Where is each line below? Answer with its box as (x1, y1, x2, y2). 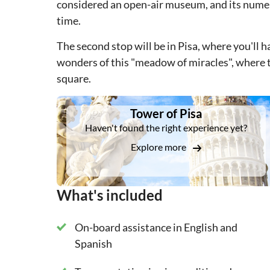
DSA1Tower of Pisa (57, 95, 136, 107)
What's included (57, 186, 163, 204)
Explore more (131, 141, 188, 153)
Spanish (75, 237, 112, 251)
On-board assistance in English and (75, 221, 237, 234)
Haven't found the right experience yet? (85, 122, 247, 134)
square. (57, 72, 91, 86)
